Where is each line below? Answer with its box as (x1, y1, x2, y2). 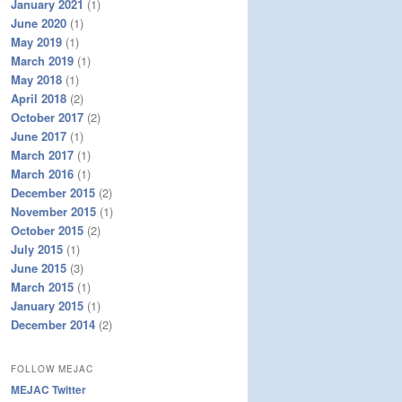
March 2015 (11, 277, 74, 295)
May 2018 (11, 70, 62, 88)
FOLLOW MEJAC (11, 363, 93, 376)
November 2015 (11, 202, 96, 220)
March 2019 (11, 51, 74, 69)
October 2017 (11, 108, 83, 126)
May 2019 (11, 32, 62, 50)
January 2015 (11, 296, 83, 314)
